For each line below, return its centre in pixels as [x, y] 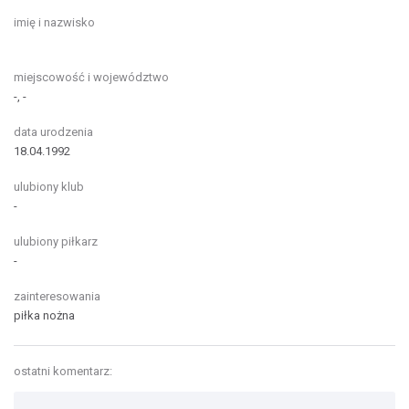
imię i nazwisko [54, 22]
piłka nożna [44, 315]
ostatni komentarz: [63, 371]
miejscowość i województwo [91, 77]
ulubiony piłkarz [56, 241]
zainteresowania [57, 296]
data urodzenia [53, 132]
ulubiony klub [49, 187]
